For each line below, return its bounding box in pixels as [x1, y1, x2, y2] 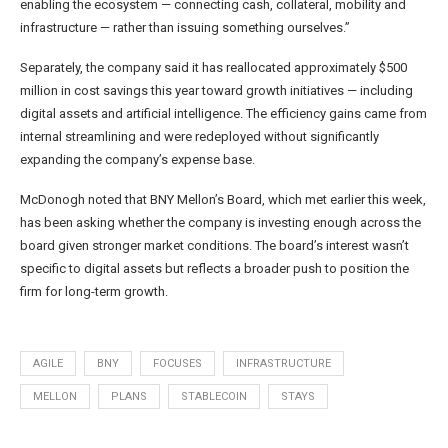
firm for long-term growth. [20, 284, 168, 300]
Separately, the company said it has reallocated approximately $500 [20, 60, 407, 76]
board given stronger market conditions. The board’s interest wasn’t [20, 238, 409, 254]
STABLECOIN [181, 390, 247, 404]
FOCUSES [153, 357, 202, 371]
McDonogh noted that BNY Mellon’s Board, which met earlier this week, [20, 192, 426, 208]
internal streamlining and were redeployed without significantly [20, 129, 379, 145]
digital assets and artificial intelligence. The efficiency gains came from [20, 106, 427, 122]
